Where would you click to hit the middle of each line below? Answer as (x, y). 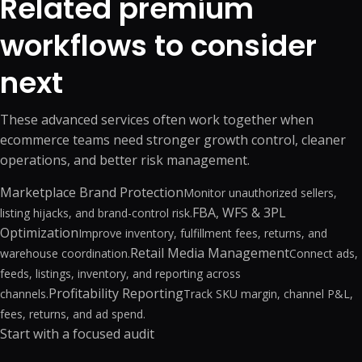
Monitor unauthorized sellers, (260, 193)
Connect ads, (324, 253)
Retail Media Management (210, 253)
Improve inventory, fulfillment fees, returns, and (203, 233)
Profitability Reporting (116, 293)
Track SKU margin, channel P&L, (268, 294)
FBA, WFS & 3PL (239, 213)
